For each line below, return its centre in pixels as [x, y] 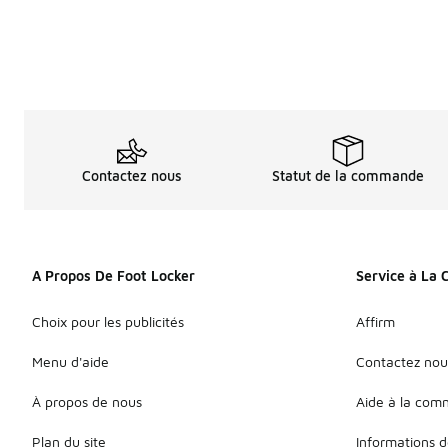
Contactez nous [132, 175]
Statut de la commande [348, 175]
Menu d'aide [70, 361]
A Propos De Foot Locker [113, 275]
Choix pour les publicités [108, 321]
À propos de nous [87, 401]
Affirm [375, 321]
